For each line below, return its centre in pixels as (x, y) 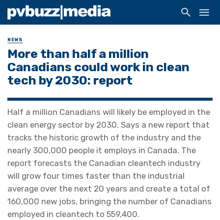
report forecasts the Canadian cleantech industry (104, 163)
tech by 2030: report (70, 80)
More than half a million (78, 54)
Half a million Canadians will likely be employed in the (109, 112)
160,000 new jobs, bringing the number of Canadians (110, 202)
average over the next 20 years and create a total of (109, 189)
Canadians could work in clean (98, 67)
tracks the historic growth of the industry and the (104, 138)
